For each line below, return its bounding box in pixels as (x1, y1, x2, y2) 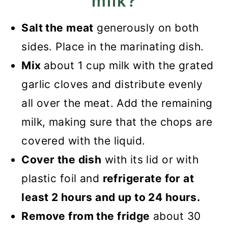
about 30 (150, 210, 201, 223)
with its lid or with (101, 153, 199, 166)
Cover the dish (21, 153, 102, 166)
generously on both (93, 21, 199, 35)
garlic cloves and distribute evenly (21, 78, 203, 91)
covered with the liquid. (21, 134, 146, 148)
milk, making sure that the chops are (21, 116, 213, 129)
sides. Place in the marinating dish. (21, 40, 204, 53)
